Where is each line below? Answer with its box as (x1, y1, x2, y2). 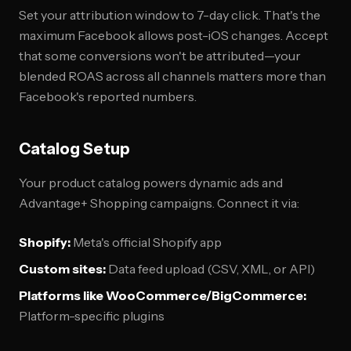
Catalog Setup (19, 139, 130, 158)
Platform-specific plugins (19, 308, 165, 324)
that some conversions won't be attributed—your (19, 48, 301, 63)
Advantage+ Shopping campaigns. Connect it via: (19, 195, 299, 211)
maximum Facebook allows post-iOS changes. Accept (19, 27, 328, 43)
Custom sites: (19, 261, 106, 277)
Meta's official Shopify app (71, 234, 222, 250)
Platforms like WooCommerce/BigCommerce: (19, 288, 306, 303)
